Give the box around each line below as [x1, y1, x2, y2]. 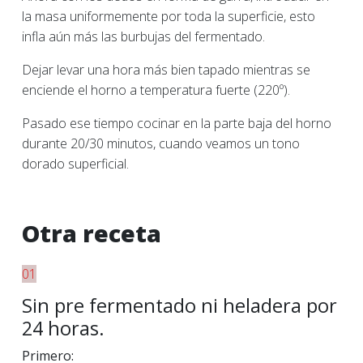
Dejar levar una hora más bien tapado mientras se [22, 61, 310, 79]
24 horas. [22, 315, 105, 341]
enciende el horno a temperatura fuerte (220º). [22, 81, 290, 99]
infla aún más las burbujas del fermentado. [22, 28, 265, 45]
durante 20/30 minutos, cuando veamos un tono [22, 135, 300, 152]
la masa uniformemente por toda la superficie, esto [22, 7, 315, 25]
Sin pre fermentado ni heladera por [22, 293, 337, 318]
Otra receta [22, 217, 161, 249]
